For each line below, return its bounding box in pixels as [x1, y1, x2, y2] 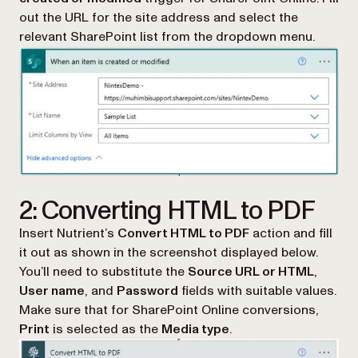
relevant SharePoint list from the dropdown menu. [19, 27, 315, 46]
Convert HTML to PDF [117, 225, 249, 243]
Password [117, 282, 178, 300]
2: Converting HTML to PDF [19, 193, 315, 229]
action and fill [249, 225, 332, 243]
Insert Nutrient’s [19, 225, 117, 243]
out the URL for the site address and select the [19, 8, 298, 26]
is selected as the [50, 320, 161, 339]
